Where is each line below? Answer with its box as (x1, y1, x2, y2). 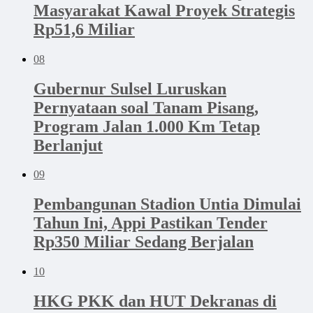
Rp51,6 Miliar (34, 20, 135, 38)
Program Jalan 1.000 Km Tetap (34, 117, 260, 136)
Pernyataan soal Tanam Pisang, (34, 98, 259, 117)
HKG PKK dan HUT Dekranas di (34, 292, 277, 311)
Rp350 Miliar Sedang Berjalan (34, 233, 254, 252)
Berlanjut (34, 136, 103, 154)
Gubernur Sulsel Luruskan (34, 79, 226, 98)
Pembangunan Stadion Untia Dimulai (34, 195, 301, 214)
